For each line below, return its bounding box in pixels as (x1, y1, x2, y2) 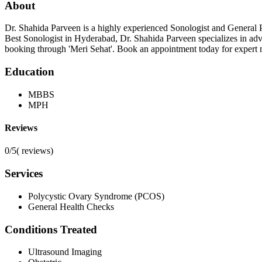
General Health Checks (28, 201, 114, 212)
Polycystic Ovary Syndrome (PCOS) (28, 191, 164, 201)
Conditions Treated (5, 223, 97, 236)
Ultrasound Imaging (28, 247, 102, 257)
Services (5, 167, 43, 180)
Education (5, 65, 54, 78)
